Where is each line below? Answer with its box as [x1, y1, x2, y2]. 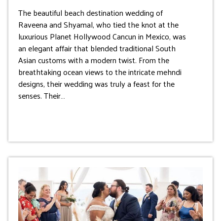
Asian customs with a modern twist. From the [18, 53, 169, 68]
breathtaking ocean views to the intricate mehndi [18, 65, 182, 79]
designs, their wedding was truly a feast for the [18, 76, 175, 91]
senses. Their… [18, 88, 65, 103]
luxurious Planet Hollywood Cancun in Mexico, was [18, 29, 186, 44]
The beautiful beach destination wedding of [18, 5, 163, 20]
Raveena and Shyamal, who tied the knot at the [18, 17, 179, 32]
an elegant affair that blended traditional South [18, 41, 176, 56]
